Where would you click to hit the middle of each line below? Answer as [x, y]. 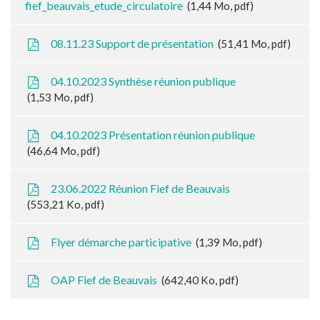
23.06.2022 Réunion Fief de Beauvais [140, 189]
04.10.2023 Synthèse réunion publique [142, 81]
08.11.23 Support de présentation [132, 44]
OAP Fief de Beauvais [104, 280]
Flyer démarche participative [121, 242]
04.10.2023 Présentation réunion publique [152, 135]
